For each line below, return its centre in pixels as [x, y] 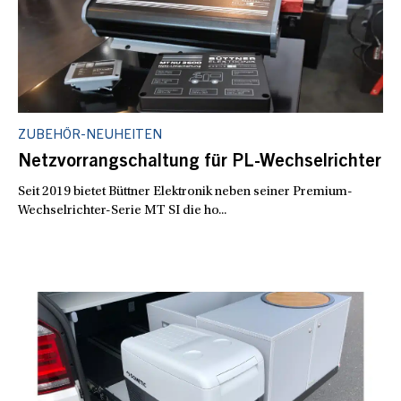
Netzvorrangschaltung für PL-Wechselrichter [200, 162]
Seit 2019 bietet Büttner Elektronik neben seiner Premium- [185, 192]
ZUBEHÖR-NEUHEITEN [90, 135]
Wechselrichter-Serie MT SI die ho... [122, 210]
